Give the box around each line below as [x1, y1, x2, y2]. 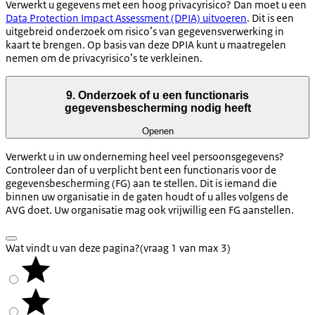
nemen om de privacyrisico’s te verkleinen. [6, 51, 202, 65]
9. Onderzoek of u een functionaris [66, 89, 249, 101]
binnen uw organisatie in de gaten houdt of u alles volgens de [6, 189, 288, 203]
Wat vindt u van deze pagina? [6, 240, 140, 255]
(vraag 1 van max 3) [140, 240, 231, 255]
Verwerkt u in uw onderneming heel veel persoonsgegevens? [6, 149, 284, 163]
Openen [141, 125, 174, 136]
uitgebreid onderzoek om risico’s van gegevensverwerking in [6, 25, 284, 39]
